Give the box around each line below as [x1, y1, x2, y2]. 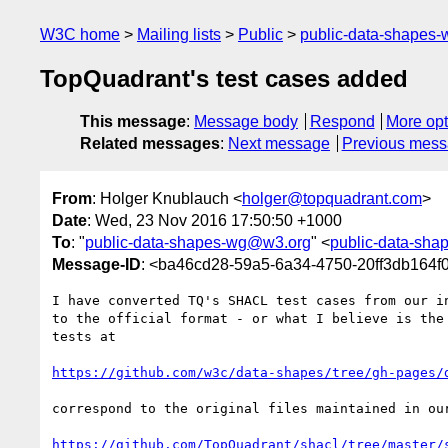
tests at [52, 328, 116, 344]
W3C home [40, 26, 120, 43]
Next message [228, 135, 330, 153]
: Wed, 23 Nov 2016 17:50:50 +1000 [87, 211, 342, 229]
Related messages [80, 135, 220, 153]
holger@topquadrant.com [242, 189, 422, 207]
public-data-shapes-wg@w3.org [85, 233, 311, 251]
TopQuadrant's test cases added [40, 65, 408, 93]
